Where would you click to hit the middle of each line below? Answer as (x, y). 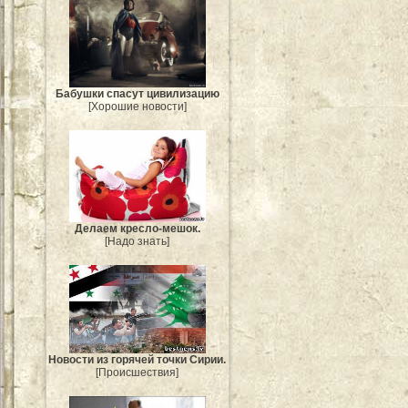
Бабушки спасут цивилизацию (138, 94)
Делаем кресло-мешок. (138, 229)
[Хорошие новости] (138, 107)
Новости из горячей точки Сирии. (138, 360)
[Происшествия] (138, 373)
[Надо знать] (138, 242)
